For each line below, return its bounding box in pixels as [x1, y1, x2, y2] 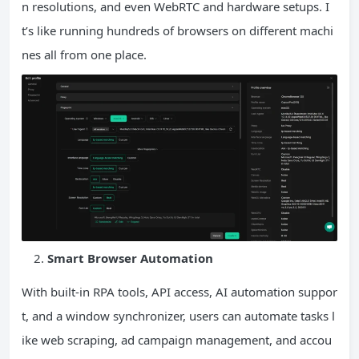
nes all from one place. [22, 46, 147, 63]
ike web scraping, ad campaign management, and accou [22, 331, 332, 348]
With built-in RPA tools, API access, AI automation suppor [22, 283, 337, 300]
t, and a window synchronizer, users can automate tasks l [22, 307, 335, 324]
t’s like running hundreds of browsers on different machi [22, 22, 333, 39]
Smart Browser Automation [47, 249, 216, 266]
